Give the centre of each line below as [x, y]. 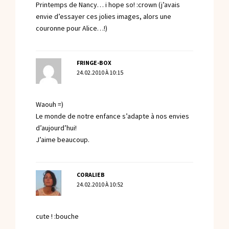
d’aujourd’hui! [56, 128]
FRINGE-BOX [94, 63]
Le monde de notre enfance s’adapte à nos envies [112, 117]
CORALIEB [90, 175]
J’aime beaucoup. [63, 140]
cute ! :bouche [57, 216]
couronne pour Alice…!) [72, 28]
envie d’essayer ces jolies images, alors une [104, 16]
